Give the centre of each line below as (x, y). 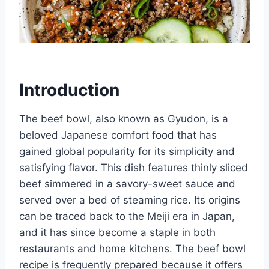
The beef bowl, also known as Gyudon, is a (124, 119)
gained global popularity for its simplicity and (127, 151)
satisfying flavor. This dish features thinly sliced (134, 167)
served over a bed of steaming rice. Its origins (130, 200)
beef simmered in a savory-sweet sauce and (127, 183)
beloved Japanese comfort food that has (118, 135)
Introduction (69, 90)
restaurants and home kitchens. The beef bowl (132, 248)
